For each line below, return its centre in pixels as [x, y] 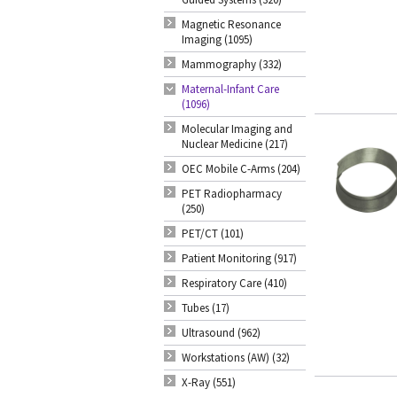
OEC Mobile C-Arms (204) [241, 169]
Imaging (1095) [217, 39]
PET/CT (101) [213, 234]
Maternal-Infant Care [230, 89]
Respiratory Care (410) [234, 283]
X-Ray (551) [209, 382]
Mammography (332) [232, 64]
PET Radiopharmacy [232, 194]
